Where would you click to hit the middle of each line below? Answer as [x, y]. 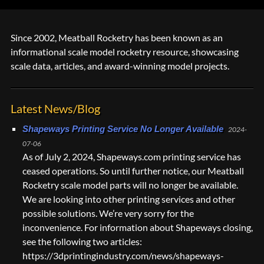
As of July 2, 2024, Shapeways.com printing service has [132, 156]
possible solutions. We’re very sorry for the [108, 213]
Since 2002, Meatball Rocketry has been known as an [117, 37]
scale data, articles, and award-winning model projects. [120, 66]
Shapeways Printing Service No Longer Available [123, 129]
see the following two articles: [82, 241]
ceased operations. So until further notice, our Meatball [133, 171]
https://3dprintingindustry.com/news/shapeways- [123, 255]
